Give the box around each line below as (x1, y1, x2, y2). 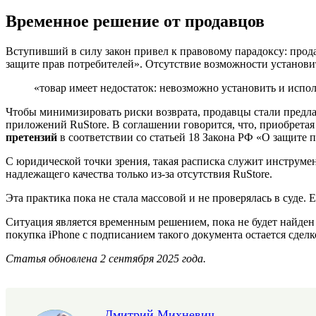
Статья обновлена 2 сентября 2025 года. (6, 252, 206, 265)
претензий (6, 130, 57, 143)
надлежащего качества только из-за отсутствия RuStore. (6, 167, 272, 180)
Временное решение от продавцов (6, 11, 265, 30)
